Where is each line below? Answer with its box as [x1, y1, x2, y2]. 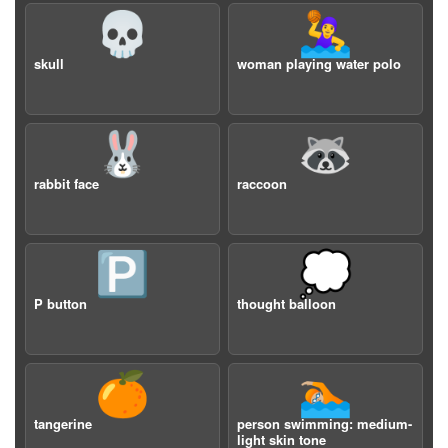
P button [34, 294, 87, 313]
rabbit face [34, 174, 99, 193]
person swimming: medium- [237, 414, 412, 433]
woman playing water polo [237, 54, 401, 73]
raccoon [237, 174, 287, 193]
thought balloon [237, 294, 336, 313]
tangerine [34, 414, 92, 433]
